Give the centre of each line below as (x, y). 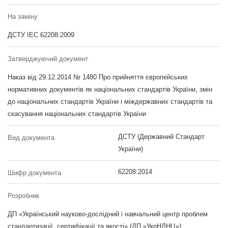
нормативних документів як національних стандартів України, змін (110, 89)
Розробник (23, 196)
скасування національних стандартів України (77, 114)
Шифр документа (34, 173)
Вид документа (31, 138)
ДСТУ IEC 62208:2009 (41, 35)
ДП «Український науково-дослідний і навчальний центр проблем (108, 214)
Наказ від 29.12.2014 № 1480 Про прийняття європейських (98, 77)
